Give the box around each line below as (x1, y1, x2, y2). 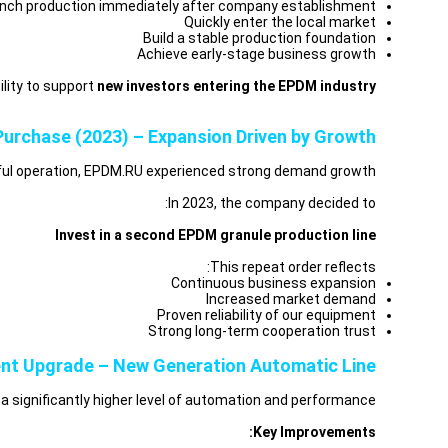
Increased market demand (206, 291, 376, 307)
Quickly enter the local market (184, 14, 376, 30)
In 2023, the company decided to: (168, 195, 376, 211)
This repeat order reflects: (210, 259, 376, 275)
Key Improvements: (253, 424, 376, 440)
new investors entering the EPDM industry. (97, 78, 376, 94)
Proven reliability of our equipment (157, 307, 376, 323)
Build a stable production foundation (143, 30, 376, 46)
